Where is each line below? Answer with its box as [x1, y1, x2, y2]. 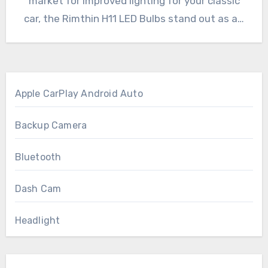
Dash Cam [14, 183, 62, 195]
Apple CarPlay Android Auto [14, 88, 143, 100]
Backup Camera [14, 120, 87, 132]
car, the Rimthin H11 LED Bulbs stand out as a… [24, 13, 244, 25]
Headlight [14, 215, 60, 227]
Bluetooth [14, 151, 62, 163]
